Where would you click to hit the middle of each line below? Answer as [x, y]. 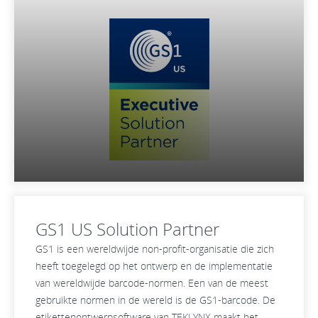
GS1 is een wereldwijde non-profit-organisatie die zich [155, 249]
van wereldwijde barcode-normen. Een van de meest [152, 283]
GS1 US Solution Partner [127, 229]
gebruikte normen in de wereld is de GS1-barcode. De [155, 300]
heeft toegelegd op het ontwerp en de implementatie [154, 266]
